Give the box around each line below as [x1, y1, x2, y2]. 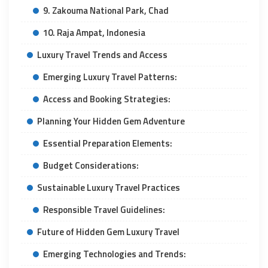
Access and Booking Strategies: [43, 92, 170, 106]
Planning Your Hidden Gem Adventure [37, 114, 185, 128]
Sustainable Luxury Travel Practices [37, 180, 180, 194]
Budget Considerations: [43, 158, 139, 172]
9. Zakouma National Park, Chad [43, 3, 169, 17]
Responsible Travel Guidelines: [43, 202, 165, 217]
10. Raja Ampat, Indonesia [43, 25, 145, 39]
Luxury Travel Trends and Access [37, 47, 167, 62]
